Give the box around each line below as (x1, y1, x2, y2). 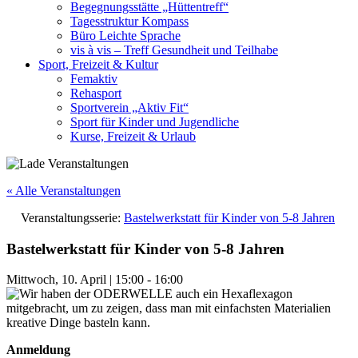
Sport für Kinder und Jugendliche (70, 115, 239, 129)
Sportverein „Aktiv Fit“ (70, 101, 189, 114)
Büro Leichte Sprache (70, 29, 181, 42)
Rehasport (70, 86, 121, 100)
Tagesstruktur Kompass (70, 14, 189, 28)
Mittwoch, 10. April (6, 272, 106, 287)
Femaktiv (70, 72, 117, 86)
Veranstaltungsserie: (21, 211, 124, 225)
